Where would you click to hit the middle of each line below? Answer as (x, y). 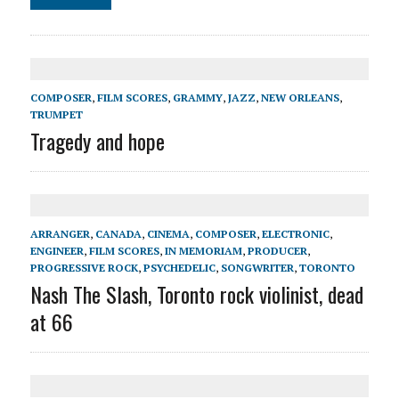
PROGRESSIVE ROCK (84, 268)
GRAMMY (197, 98)
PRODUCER (277, 251)
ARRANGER (60, 234)
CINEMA (168, 234)
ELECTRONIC (295, 234)
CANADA (118, 234)
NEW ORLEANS (300, 98)
